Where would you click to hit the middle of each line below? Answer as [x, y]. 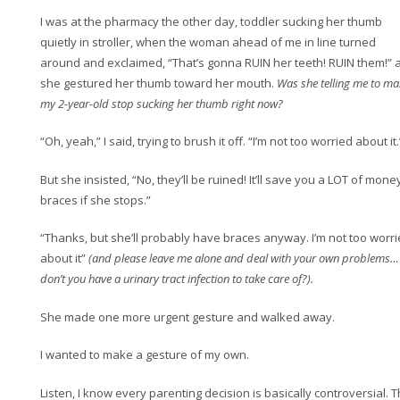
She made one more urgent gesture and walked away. [187, 317]
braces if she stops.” [96, 200]
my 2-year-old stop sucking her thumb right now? [162, 103]
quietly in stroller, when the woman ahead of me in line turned [208, 42]
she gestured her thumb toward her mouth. [158, 83]
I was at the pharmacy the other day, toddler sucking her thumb [211, 21]
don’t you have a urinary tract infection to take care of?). [177, 279]
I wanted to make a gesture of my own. [145, 355]
